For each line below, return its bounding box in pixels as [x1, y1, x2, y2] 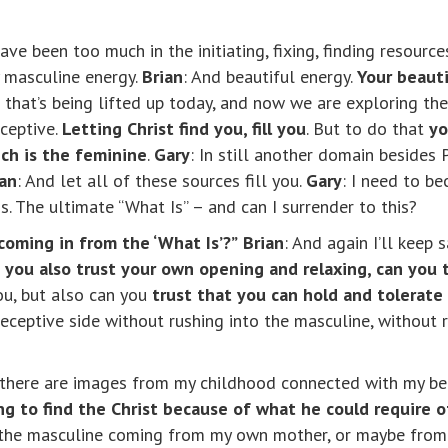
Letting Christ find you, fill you [62, 117, 306, 141]
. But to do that [306, 117, 429, 141]
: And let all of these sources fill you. [17, 169, 306, 193]
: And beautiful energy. [183, 65, 357, 89]
